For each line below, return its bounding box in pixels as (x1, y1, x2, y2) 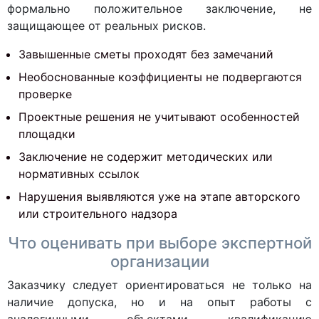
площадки (19, 127, 75, 141)
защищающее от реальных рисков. (7, 19, 206, 33)
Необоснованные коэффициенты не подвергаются (19, 70, 302, 84)
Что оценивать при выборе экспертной (7, 234, 312, 252)
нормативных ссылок (19, 167, 140, 181)
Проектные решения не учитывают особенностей (19, 110, 300, 124)
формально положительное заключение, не (7, 1, 312, 16)
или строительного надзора (19, 206, 177, 221)
